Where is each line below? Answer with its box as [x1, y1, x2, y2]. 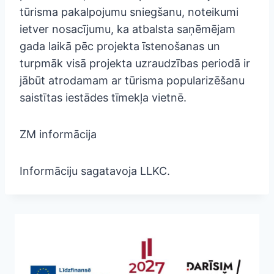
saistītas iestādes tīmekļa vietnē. [20, 91, 187, 104]
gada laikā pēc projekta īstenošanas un [20, 39, 220, 53]
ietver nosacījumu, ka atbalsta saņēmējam [20, 22, 235, 35]
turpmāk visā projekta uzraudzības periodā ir [20, 56, 250, 70]
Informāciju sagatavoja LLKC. [20, 164, 170, 177]
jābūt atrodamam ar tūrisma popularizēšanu [20, 73, 245, 87]
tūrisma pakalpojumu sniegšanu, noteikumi [20, 5, 239, 18]
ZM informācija [20, 127, 97, 141]
